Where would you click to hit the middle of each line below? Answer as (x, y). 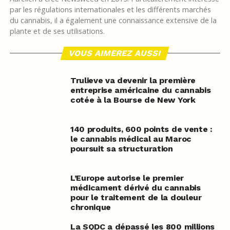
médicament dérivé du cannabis (135, 188)
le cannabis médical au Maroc (131, 139)
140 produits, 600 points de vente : (141, 129)
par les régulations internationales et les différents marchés (110, 10)
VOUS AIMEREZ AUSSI (115, 53)
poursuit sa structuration (121, 149)
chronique (90, 207)
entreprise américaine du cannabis (140, 90)
